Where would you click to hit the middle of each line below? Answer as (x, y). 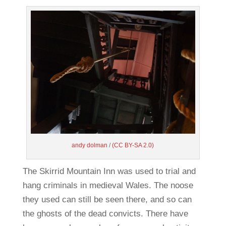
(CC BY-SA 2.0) (133, 146)
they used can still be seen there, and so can (107, 200)
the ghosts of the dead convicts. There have (105, 214)
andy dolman (90, 146)
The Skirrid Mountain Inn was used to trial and (109, 172)
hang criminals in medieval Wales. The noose (108, 186)
